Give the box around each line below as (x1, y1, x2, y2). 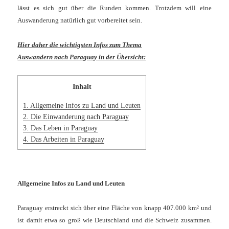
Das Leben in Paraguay (29, 123, 98, 132)
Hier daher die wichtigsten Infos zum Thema (17, 41, 142, 49)
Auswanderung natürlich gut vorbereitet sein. (17, 16, 143, 25)
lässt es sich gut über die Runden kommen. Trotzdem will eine (17, 4, 212, 12)
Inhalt (72, 82, 91, 91)
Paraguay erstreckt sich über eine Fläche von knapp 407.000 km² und (17, 204, 212, 212)
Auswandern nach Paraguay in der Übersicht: (17, 53, 146, 61)
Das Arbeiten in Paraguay (29, 134, 105, 143)
